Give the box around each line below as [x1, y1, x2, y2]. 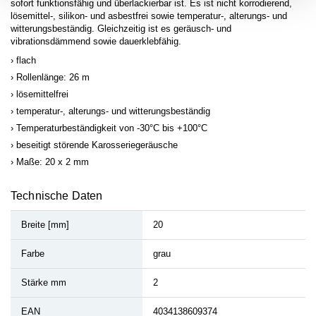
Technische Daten [11, 190, 103, 202]
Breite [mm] [21, 219, 69, 230]
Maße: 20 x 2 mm [16, 157, 89, 167]
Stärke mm [21, 277, 66, 288]
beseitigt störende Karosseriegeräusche [16, 140, 178, 150]
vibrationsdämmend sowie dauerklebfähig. [11, 36, 181, 47]
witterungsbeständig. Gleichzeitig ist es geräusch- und [11, 23, 231, 34]
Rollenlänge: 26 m [16, 72, 90, 83]
